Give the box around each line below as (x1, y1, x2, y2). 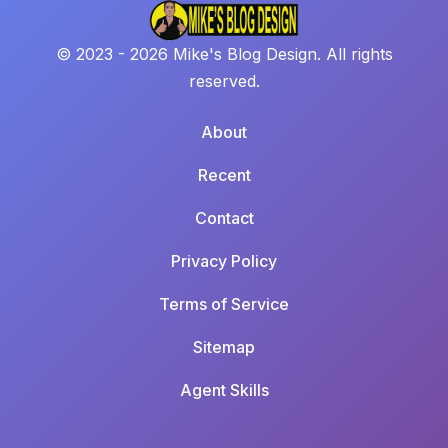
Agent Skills (179, 379, 269, 400)
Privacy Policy (171, 250, 277, 271)
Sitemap (193, 336, 255, 357)
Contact (194, 207, 254, 228)
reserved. (188, 70, 260, 91)
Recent (197, 164, 251, 185)
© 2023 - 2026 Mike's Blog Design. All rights (55, 43, 393, 64)
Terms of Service (159, 293, 289, 314)
